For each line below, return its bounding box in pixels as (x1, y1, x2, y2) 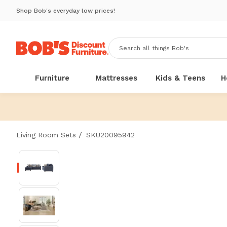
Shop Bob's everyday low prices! (16, 7, 115, 14)
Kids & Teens (156, 73, 206, 83)
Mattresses (95, 73, 138, 83)
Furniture (35, 73, 70, 83)
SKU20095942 (86, 131, 135, 139)
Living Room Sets (16, 131, 76, 139)
